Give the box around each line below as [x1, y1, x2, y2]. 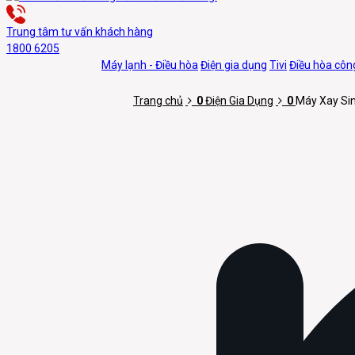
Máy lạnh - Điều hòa [101, 58, 198, 71]
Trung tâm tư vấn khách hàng [6, 25, 153, 38]
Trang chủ [133, 94, 183, 107]
